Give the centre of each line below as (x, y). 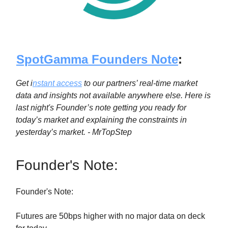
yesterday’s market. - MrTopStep (74, 132)
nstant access (57, 83)
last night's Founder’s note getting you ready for (101, 107)
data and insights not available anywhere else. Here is (113, 95)
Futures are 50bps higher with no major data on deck (110, 216)
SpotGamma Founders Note (97, 59)
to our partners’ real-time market (140, 83)
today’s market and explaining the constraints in (101, 120)
